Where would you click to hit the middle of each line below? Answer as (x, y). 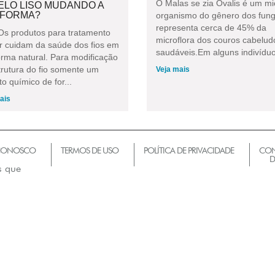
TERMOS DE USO (90, 150)
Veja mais (173, 69)
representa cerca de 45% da (211, 27)
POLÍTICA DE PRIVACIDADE (189, 150)
